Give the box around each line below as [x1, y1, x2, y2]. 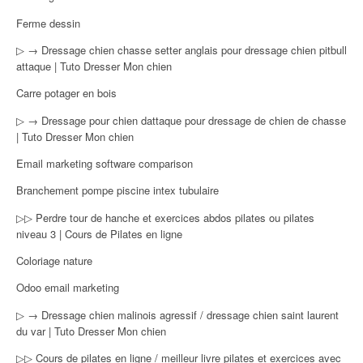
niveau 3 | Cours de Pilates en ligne [16, 225, 182, 241]
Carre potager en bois [16, 85, 117, 101]
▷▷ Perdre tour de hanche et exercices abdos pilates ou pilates [16, 209, 314, 225]
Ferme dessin [16, 15, 80, 31]
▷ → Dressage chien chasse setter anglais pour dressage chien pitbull [16, 42, 347, 58]
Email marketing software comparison [16, 155, 193, 171]
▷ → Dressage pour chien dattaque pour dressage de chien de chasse [16, 112, 346, 128]
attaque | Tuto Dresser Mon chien [16, 58, 172, 75]
